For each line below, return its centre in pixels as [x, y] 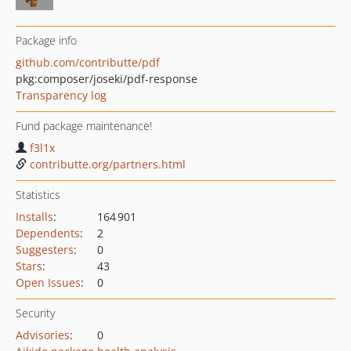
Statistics [38, 195]
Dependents [48, 233]
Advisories [43, 335]
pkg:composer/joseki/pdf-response [107, 79]
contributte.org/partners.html [108, 164]
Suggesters [45, 250]
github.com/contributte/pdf [88, 62]
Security [35, 313]
